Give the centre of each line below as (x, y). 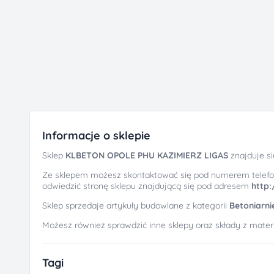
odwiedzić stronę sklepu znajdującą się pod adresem (147, 186)
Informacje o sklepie (96, 135)
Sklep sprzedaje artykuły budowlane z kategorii (136, 206)
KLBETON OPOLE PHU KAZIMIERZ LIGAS (147, 155)
